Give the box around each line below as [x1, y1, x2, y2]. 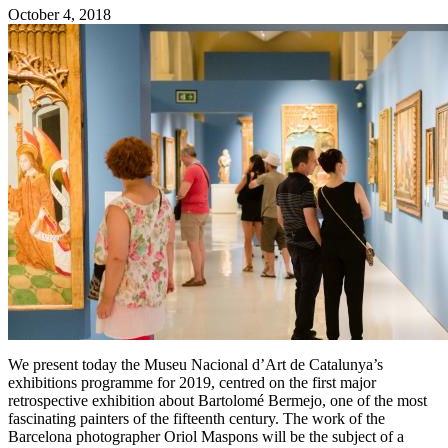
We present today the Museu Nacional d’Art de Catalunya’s [8, 356, 383, 374]
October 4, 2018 [8, 6, 111, 24]
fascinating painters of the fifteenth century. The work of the [8, 410, 385, 428]
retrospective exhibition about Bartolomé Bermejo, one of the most [8, 392, 427, 410]
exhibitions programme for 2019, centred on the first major [8, 374, 376, 392]
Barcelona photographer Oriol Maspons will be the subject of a [8, 428, 404, 446]
